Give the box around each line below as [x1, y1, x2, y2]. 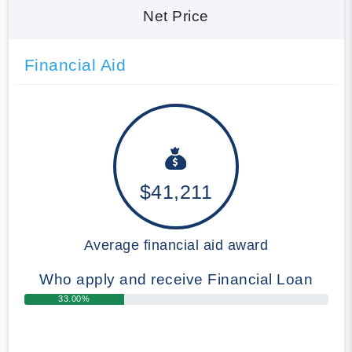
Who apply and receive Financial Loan [39, 270, 313, 288]
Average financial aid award [83, 236, 269, 253]
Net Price [143, 7, 209, 24]
